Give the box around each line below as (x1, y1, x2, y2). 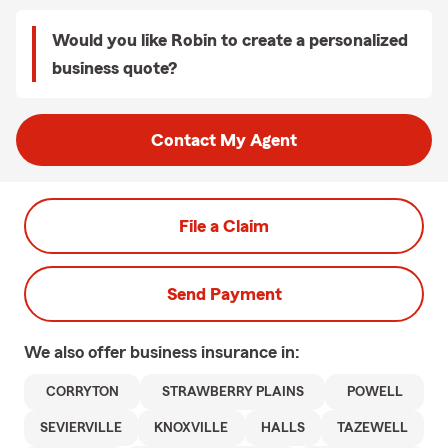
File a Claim (179, 217, 269, 235)
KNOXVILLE (154, 421, 229, 435)
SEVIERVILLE (40, 421, 123, 435)
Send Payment (166, 285, 282, 303)
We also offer (24, 343, 130, 361)
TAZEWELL (336, 421, 408, 435)
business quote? (52, 59, 177, 77)
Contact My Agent (151, 131, 297, 149)
